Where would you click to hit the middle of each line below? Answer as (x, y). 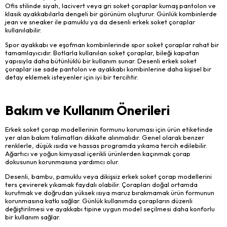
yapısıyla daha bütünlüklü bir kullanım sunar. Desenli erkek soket (101, 61)
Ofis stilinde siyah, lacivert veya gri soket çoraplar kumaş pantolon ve (110, 5)
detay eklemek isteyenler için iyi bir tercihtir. (72, 77)
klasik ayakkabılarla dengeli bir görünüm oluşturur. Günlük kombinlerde (111, 13)
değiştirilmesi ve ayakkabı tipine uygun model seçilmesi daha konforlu (110, 209)
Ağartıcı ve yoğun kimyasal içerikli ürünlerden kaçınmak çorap (98, 153)
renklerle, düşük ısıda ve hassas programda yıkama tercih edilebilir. (106, 145)
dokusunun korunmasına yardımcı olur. (62, 161)
